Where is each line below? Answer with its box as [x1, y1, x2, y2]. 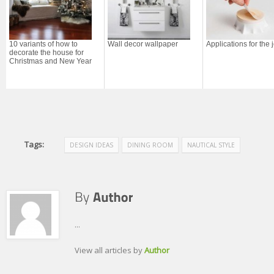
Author [144, 245, 169, 256]
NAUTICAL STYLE [187, 141, 235, 150]
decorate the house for [9, 48, 84, 57]
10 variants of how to [9, 40, 78, 49]
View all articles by [75, 245, 144, 256]
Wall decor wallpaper [108, 40, 178, 49]
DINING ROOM [127, 141, 173, 150]
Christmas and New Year [9, 57, 92, 66]
